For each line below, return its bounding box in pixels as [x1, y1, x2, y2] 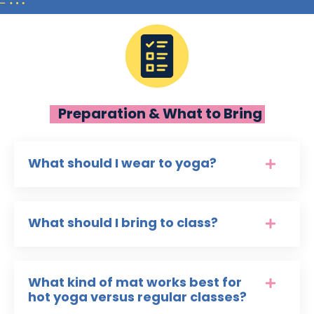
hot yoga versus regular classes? [28, 288, 247, 306]
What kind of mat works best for [28, 273, 242, 292]
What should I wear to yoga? [28, 154, 217, 172]
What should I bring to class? [28, 214, 218, 232]
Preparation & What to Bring [49, 104, 265, 124]
